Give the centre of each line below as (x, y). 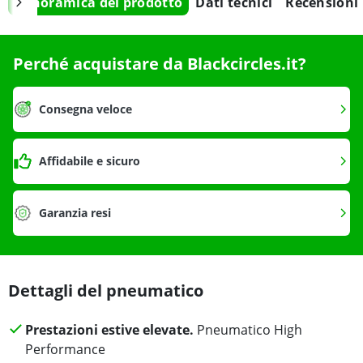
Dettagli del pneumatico (106, 291)
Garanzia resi (75, 213)
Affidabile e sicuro (90, 161)
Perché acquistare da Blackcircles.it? (160, 64)
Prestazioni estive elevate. (109, 330)
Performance (65, 350)
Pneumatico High (248, 330)
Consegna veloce (85, 109)
